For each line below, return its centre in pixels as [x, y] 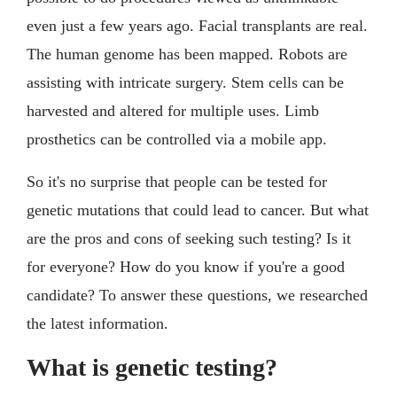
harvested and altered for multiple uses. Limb [173, 110]
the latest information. [97, 323]
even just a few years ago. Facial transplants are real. [197, 25]
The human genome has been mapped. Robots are [187, 54]
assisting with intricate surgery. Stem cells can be [185, 82]
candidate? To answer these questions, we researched [197, 295]
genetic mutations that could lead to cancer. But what [198, 210]
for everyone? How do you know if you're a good [186, 266]
